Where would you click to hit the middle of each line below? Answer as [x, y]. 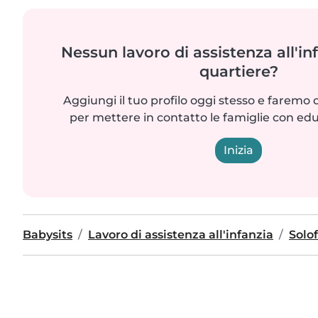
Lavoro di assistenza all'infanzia [181, 234]
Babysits [48, 234]
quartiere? [238, 71]
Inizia [238, 150]
